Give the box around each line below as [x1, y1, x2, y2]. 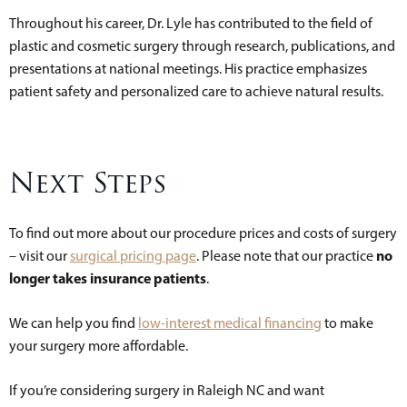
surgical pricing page [70, 246, 196, 264]
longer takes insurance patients [9, 268, 206, 287]
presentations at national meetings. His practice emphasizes [9, 59, 367, 77]
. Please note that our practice [196, 246, 376, 264]
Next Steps [9, 164, 166, 203]
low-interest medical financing [138, 313, 322, 332]
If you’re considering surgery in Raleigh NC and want [9, 381, 324, 399]
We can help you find [9, 313, 138, 332]
